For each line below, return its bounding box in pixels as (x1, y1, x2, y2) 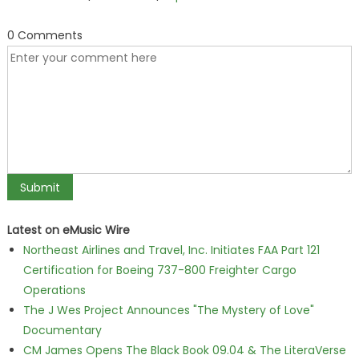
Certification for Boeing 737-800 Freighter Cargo (22, 262, 296, 278)
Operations (22, 282, 86, 298)
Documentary (22, 322, 102, 338)
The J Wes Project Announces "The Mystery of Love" (22, 302, 314, 318)
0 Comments (6, 27, 83, 43)
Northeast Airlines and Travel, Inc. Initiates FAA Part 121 (22, 242, 320, 258)
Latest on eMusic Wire (6, 222, 130, 238)
